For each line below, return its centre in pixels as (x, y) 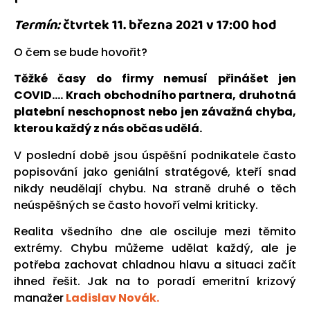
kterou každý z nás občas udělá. (108, 129)
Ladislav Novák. (112, 298)
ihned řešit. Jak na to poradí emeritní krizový (155, 281)
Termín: (37, 25)
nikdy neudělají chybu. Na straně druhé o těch (155, 188)
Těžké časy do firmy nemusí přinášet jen (155, 79)
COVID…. (40, 95)
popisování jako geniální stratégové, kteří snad (155, 172)
